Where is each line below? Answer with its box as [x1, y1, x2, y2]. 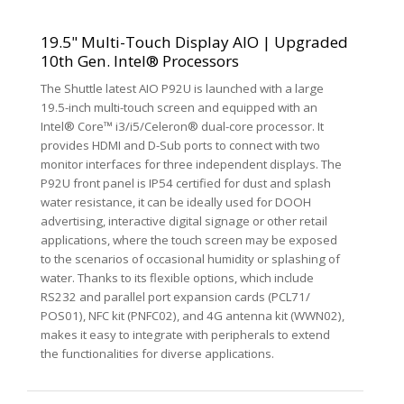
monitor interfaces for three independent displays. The [41, 156, 342, 173]
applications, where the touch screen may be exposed [41, 232, 337, 249]
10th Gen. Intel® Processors [41, 50, 239, 72]
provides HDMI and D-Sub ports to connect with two [41, 137, 320, 154]
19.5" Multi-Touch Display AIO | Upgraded [41, 32, 348, 53]
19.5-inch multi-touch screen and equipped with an [41, 99, 317, 116]
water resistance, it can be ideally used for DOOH [41, 194, 311, 211]
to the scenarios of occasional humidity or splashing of [41, 251, 340, 268]
